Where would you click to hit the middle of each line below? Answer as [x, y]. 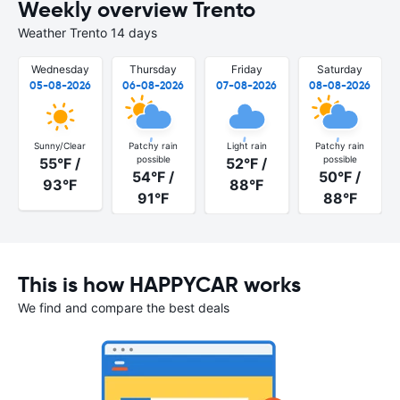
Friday [246, 69]
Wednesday [60, 69]
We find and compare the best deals [124, 307]
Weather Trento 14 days [87, 33]
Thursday [154, 69]
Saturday [340, 69]
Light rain [246, 145]
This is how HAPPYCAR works [159, 284]
